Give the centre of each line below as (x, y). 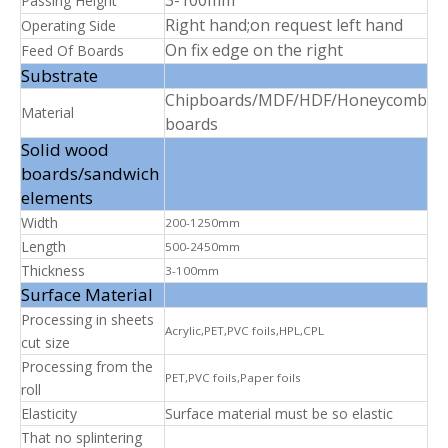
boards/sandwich (90, 173)
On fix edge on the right (254, 49)
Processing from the (87, 366)
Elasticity (49, 413)
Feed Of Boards (72, 50)
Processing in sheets (87, 319)
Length (43, 246)
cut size (45, 342)
